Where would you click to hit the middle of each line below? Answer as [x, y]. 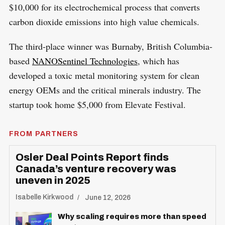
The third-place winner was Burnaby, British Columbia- [110, 46]
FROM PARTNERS [44, 134]
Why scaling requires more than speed [132, 216]
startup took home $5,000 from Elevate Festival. [97, 104]
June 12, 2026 [107, 197]
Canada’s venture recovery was [96, 168]
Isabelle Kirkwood [44, 197]
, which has [158, 61]
